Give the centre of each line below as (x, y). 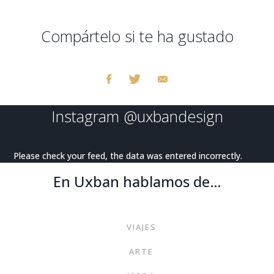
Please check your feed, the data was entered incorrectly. (128, 155)
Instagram (87, 116)
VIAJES (141, 227)
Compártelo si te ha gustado (137, 36)
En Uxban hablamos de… (137, 182)
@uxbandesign (173, 116)
